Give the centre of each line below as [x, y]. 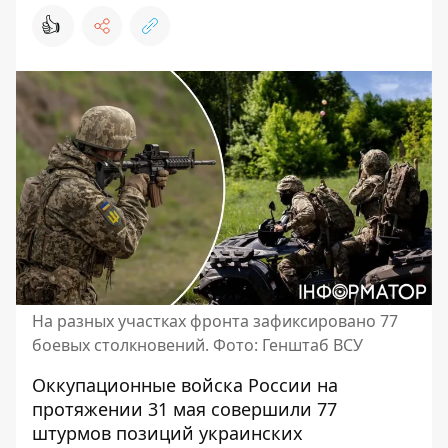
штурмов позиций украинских [167, 433]
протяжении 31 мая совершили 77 [184, 409]
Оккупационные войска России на [185, 385]
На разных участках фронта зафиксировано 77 [215, 321]
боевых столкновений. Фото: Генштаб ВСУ [197, 345]
